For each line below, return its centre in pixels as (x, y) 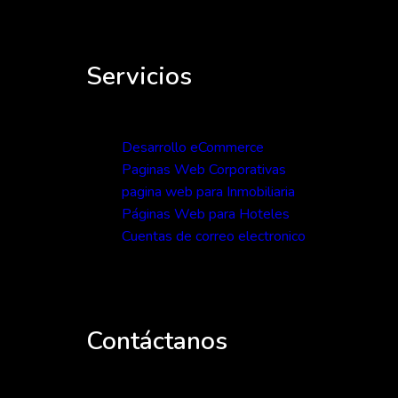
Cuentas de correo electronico (214, 237)
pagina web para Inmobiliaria (208, 192)
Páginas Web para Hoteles (206, 215)
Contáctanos (157, 341)
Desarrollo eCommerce (193, 148)
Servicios (139, 76)
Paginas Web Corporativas (204, 170)
